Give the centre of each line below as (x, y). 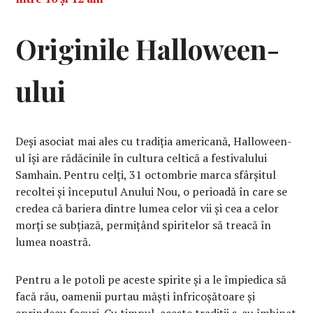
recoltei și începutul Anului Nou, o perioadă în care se (152, 192)
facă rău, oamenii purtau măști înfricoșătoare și (136, 297)
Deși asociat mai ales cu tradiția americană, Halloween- (154, 141)
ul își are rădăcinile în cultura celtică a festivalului (141, 158)
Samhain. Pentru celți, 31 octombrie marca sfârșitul (146, 175)
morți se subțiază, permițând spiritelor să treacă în (144, 225)
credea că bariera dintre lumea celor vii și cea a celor (147, 209)
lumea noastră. (53, 242)
